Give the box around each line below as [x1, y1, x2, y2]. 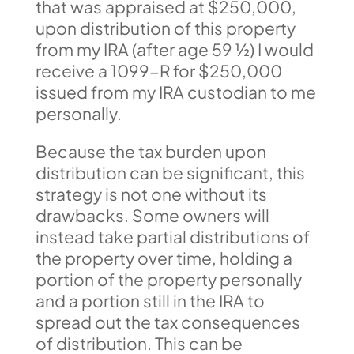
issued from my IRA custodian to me [35, 81, 316, 103]
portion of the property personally [35, 269, 302, 290]
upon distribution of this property [35, 17, 296, 39]
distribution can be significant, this [35, 162, 305, 183]
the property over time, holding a [35, 247, 292, 269]
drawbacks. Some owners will [35, 205, 269, 226]
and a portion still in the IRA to [35, 290, 265, 311]
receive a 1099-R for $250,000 [35, 60, 282, 81]
